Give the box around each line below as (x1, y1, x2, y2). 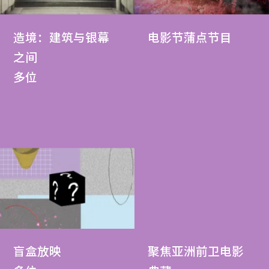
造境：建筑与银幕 (13, 31, 110, 45)
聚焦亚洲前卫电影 (148, 245, 244, 259)
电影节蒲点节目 (148, 31, 232, 45)
